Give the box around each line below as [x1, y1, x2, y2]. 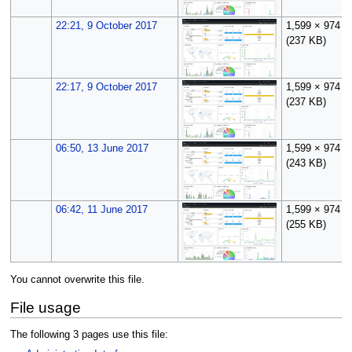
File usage [9, 299, 81, 316]
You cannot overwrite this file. [9, 274, 145, 286]
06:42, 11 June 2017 [55, 204, 148, 216]
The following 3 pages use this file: [9, 328, 168, 340]
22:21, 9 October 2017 [55, 20, 157, 32]
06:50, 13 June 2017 [55, 143, 148, 155]
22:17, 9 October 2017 [55, 82, 157, 93]
